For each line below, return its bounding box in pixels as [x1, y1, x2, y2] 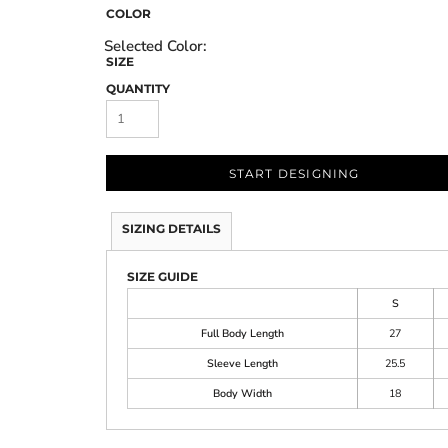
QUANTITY [105, 80, 170, 96]
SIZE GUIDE [126, 268, 198, 284]
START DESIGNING [228, 165, 360, 181]
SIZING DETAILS [121, 220, 221, 236]
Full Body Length [200, 325, 284, 341]
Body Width [212, 385, 272, 401]
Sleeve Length [206, 355, 278, 371]
